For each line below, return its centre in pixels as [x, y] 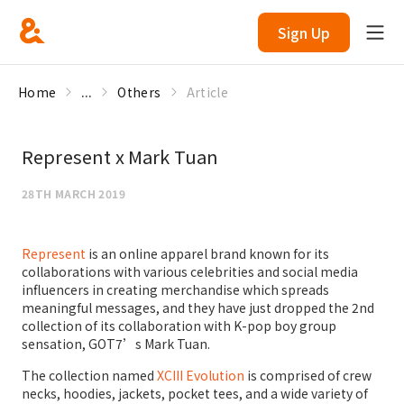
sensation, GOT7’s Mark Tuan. [116, 344]
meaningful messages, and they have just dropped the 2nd [198, 308]
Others [139, 92]
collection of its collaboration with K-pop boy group [179, 326]
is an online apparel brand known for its [207, 253]
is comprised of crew [308, 375]
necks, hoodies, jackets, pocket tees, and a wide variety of [195, 393]
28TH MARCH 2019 [73, 193]
